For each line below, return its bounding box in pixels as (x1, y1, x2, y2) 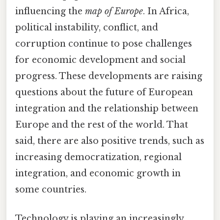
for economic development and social (15, 54, 186, 65)
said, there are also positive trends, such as (15, 135, 204, 146)
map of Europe (85, 5, 143, 17)
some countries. (15, 184, 86, 195)
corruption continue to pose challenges (15, 38, 192, 49)
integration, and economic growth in (15, 167, 181, 179)
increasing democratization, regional (15, 151, 182, 163)
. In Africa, (143, 5, 189, 17)
